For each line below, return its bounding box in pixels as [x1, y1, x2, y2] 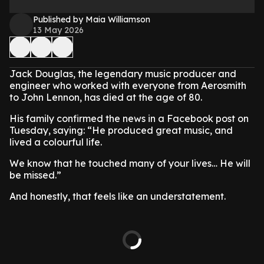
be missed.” [9, 169, 64, 181]
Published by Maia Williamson [33, 14, 150, 25]
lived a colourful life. [9, 136, 102, 148]
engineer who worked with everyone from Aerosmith [9, 80, 246, 91]
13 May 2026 [33, 25, 84, 35]
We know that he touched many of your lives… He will [9, 157, 250, 169]
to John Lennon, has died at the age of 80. [9, 91, 202, 103]
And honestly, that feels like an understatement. [9, 190, 226, 202]
